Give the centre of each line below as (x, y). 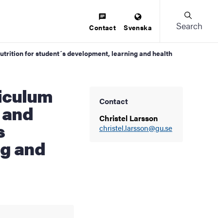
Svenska (138, 27)
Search (189, 26)
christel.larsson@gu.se (136, 128)
